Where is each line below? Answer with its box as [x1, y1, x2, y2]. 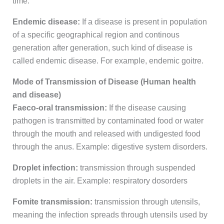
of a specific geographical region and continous [12, 30, 179, 39]
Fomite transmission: [12, 197, 92, 206]
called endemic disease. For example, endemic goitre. [12, 56, 203, 65]
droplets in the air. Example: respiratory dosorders [12, 176, 187, 185]
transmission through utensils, [92, 197, 200, 206]
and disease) [12, 90, 61, 99]
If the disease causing [108, 103, 186, 112]
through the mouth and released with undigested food [12, 129, 200, 138]
